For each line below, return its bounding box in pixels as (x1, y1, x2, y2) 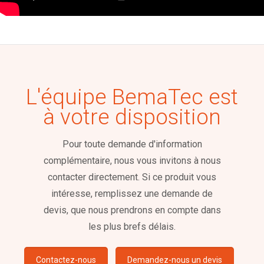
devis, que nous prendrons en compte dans (43, 204, 221, 216)
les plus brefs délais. (88, 220, 176, 232)
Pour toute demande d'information (62, 138, 202, 150)
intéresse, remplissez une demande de (51, 187, 213, 199)
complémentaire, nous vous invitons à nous (43, 154, 221, 166)
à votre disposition (43, 104, 221, 130)
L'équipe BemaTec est (26, 84, 238, 110)
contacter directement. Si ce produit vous (48, 171, 216, 183)
